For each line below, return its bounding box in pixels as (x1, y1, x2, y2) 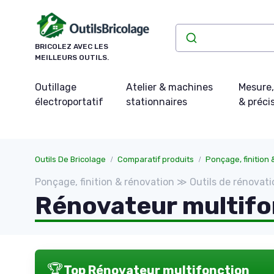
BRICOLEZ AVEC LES (35, 42, 108, 51)
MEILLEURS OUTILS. (35, 53, 109, 62)
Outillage (35, 81, 76, 94)
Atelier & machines (126, 81, 213, 94)
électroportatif (35, 96, 103, 108)
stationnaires (126, 96, 188, 108)
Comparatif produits (117, 155, 194, 165)
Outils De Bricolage (35, 155, 106, 165)
